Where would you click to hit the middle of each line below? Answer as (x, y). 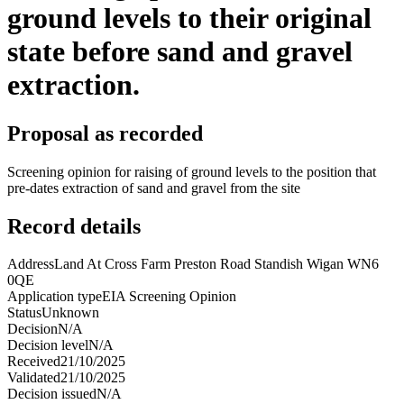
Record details (74, 226)
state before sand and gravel (180, 52)
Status (24, 313)
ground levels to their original (189, 18)
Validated (34, 378)
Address (31, 264)
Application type (55, 297)
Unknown (70, 313)
